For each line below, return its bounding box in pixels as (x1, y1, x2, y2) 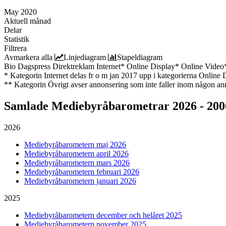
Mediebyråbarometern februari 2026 (24, 167, 139, 176)
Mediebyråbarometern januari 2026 (24, 176, 136, 185)
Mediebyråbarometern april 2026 (24, 149, 129, 158)
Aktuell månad (4, 16, 51, 25)
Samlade (4, 99, 51, 112)
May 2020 (4, 7, 37, 16)
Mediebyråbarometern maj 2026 (24, 140, 126, 149)
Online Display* (127, 62, 179, 71)
